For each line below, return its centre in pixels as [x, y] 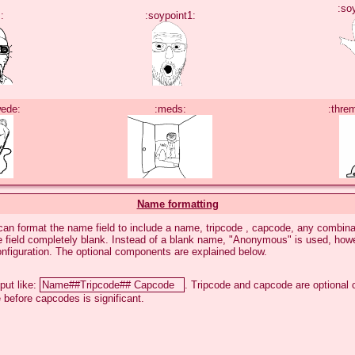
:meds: [170, 109]
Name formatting [177, 204]
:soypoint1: [170, 15]
